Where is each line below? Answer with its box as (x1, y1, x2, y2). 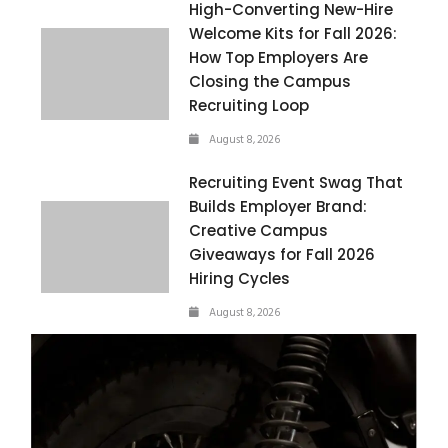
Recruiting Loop (189, 94, 310, 116)
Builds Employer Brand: (189, 195, 368, 217)
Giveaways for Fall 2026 (189, 243, 376, 265)
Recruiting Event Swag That (189, 171, 404, 193)
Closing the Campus (189, 70, 352, 92)
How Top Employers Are (189, 46, 369, 68)
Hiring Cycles (189, 267, 291, 289)
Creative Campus (189, 219, 329, 241)
